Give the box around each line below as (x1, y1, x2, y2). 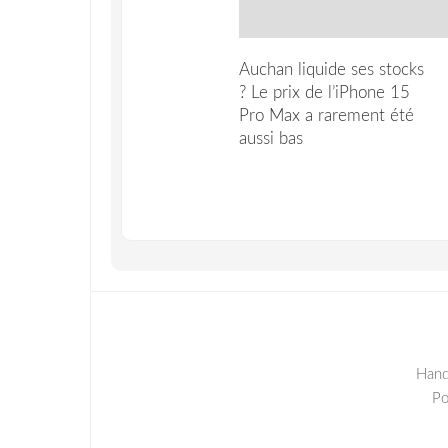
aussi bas (238, 129, 303, 147)
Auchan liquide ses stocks (238, 60, 424, 78)
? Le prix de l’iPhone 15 (238, 83, 410, 101)
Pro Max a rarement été (238, 106, 414, 124)
